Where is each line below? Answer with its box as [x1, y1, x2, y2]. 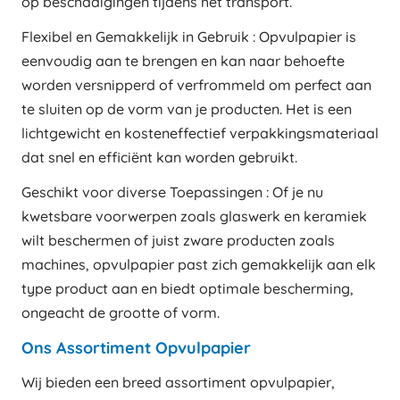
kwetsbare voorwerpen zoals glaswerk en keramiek [21, 206, 367, 225]
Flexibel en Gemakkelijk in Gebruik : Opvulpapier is [21, 27, 356, 46]
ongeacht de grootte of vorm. [21, 303, 220, 321]
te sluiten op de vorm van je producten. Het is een [21, 99, 352, 118]
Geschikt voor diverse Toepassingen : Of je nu [21, 182, 323, 201]
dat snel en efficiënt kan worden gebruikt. [21, 147, 297, 166]
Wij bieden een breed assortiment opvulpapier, [21, 373, 335, 392]
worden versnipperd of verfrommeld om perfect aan [21, 75, 371, 94]
